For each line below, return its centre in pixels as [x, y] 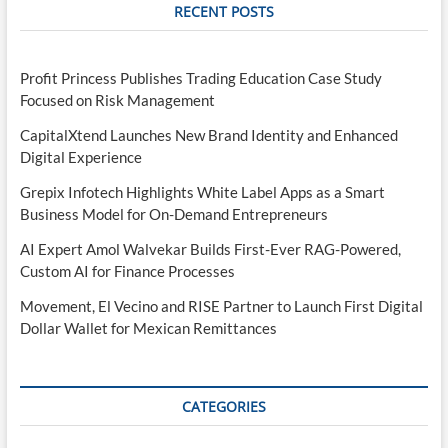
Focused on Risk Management [117, 99]
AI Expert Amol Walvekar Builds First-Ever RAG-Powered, [210, 248]
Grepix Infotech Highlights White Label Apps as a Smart [202, 191]
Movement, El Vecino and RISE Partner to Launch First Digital [221, 305]
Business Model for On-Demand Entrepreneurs [173, 213]
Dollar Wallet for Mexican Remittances [148, 327]
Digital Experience [80, 156]
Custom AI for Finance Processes [127, 270]
